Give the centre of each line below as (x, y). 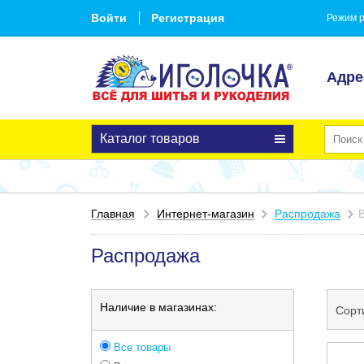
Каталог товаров (150, 139)
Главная (113, 214)
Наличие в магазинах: (158, 307)
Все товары (141, 347)
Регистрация (188, 18)
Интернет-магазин (206, 214)
